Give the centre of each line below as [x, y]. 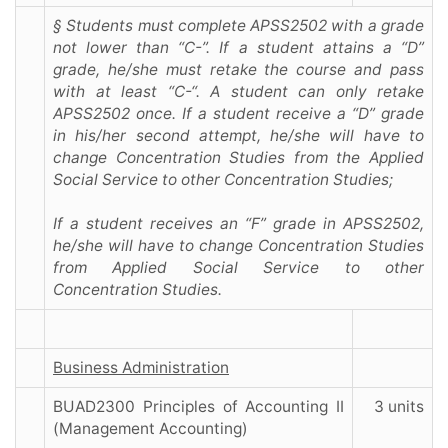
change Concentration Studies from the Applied [238, 158]
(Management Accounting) [150, 429]
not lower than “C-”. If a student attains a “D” [238, 48]
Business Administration [141, 368]
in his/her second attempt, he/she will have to [238, 136]
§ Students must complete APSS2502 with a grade [238, 26]
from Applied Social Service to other [238, 268]
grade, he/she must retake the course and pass [238, 70]
